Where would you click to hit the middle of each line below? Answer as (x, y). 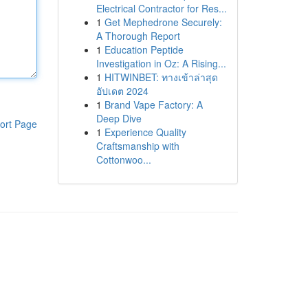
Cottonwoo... (123, 159)
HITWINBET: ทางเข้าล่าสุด (161, 77)
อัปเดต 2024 (122, 91)
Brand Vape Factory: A (153, 104)
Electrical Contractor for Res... (161, 8)
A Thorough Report (138, 36)
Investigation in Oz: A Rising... (161, 63)
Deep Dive (119, 118)
